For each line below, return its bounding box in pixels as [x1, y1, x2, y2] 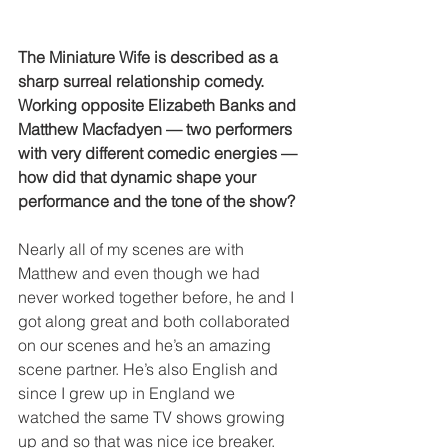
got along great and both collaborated [18, 310, 294, 331]
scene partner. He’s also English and [18, 358, 282, 379]
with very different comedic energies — [18, 142, 301, 163]
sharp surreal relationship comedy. [18, 70, 268, 91]
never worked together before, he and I [18, 286, 298, 307]
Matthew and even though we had [18, 262, 264, 283]
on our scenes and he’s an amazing [18, 334, 275, 355]
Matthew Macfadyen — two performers [18, 118, 296, 139]
